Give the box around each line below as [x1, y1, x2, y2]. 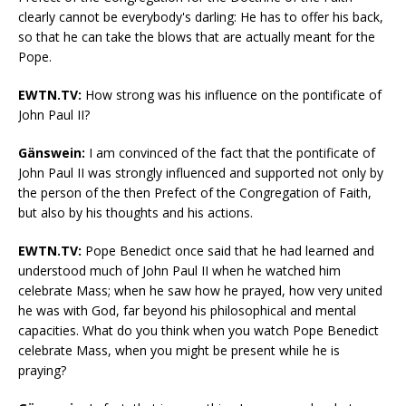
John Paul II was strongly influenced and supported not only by [18, 164, 383, 182]
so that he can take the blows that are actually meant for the [18, 28, 375, 46]
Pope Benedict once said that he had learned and [82, 242, 374, 260]
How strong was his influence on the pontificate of [82, 86, 382, 104]
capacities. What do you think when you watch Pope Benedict [18, 322, 379, 340]
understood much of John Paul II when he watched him [18, 262, 341, 280]
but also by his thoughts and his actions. [18, 204, 253, 222]
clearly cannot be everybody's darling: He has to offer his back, [18, 8, 383, 26]
